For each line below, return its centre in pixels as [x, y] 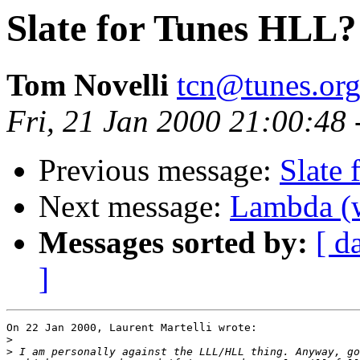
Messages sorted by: [173, 243]
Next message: [134, 207]
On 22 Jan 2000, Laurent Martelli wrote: [132, 328]
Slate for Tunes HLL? [182, 28]
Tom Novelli [88, 85]
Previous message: [159, 170]
